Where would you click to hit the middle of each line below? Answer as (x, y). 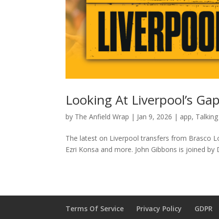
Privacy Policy (159, 209)
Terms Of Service (95, 209)
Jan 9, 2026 (155, 117)
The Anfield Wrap (102, 117)
